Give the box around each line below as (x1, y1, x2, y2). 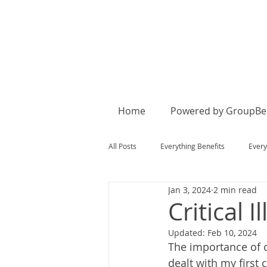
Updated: (168, 227, 207, 238)
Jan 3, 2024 (168, 184, 211, 195)
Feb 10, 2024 (207, 227, 257, 238)
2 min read (213, 184, 257, 195)
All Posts (108, 141, 136, 151)
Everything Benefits (160, 141, 225, 151)
